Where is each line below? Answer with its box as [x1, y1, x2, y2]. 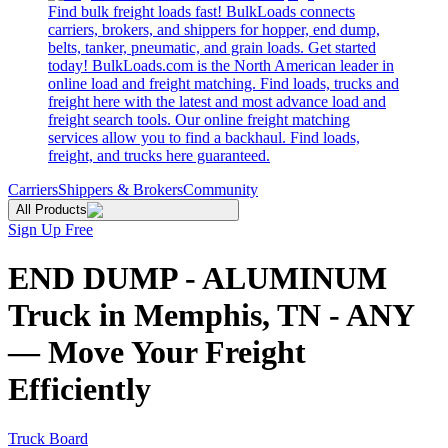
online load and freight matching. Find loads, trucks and [48, 75, 399, 92]
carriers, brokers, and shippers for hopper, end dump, [48, 21, 380, 38]
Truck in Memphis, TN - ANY [8, 297, 414, 334]
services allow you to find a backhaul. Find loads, [48, 129, 360, 146]
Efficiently [8, 371, 151, 408]
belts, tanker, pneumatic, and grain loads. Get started [48, 39, 376, 56]
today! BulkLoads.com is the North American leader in [48, 57, 394, 74]
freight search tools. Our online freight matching [48, 111, 350, 128]
